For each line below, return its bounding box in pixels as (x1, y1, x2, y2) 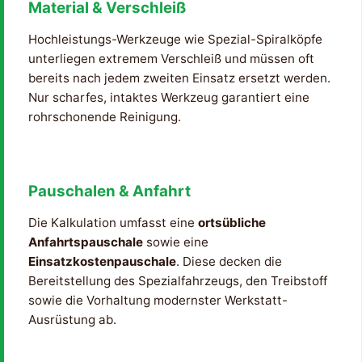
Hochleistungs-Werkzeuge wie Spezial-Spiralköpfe (28, 31, 322, 47)
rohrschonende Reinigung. (28, 108, 181, 124)
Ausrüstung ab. (28, 312, 116, 328)
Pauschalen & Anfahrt (28, 181, 191, 200)
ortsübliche (198, 215, 266, 231)
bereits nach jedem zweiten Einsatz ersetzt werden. (28, 69, 330, 86)
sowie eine (143, 234, 208, 250)
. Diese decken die (176, 254, 282, 270)
